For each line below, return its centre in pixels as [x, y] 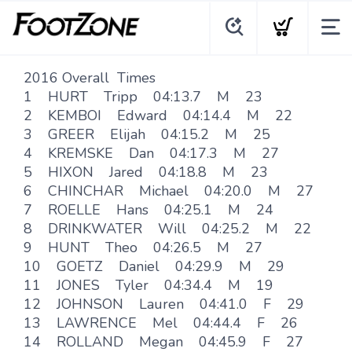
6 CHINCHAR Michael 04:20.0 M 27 [169, 191]
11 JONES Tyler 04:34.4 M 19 [148, 285]
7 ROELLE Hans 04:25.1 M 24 [148, 210]
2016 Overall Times [90, 78]
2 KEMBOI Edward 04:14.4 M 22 [158, 115]
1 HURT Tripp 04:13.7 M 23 [143, 97]
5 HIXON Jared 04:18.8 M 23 [146, 172]
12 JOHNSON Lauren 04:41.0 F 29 [164, 304]
